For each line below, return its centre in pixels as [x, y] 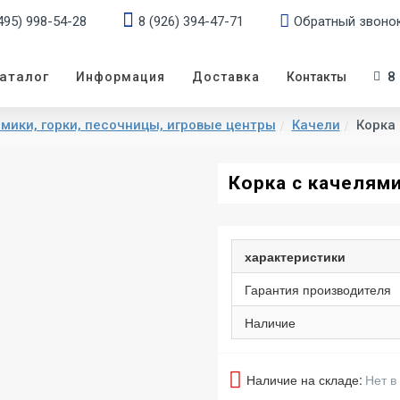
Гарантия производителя [318, 289]
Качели [316, 125]
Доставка [226, 77]
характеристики [295, 256]
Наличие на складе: [304, 379]
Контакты [317, 77]
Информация [121, 77]
